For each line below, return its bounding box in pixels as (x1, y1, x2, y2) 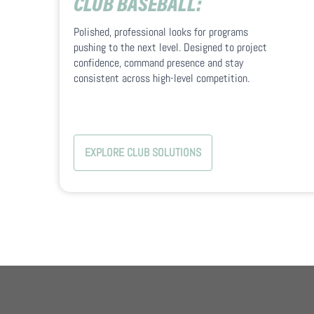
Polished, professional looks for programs (74, 25, 249, 40)
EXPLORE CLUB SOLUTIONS (85, 145, 202, 161)
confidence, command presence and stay (74, 55, 244, 71)
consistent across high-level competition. (74, 71, 250, 86)
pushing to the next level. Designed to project (74, 40, 268, 55)
